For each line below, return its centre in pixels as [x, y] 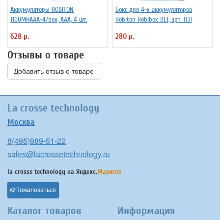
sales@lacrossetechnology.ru [59, 154]
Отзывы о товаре [46, 55]
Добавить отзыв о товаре [54, 71]
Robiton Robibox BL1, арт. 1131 [154, 19]
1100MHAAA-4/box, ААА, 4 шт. [49, 19]
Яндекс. [87, 172]
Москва [21, 122]
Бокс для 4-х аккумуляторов [154, 10]
